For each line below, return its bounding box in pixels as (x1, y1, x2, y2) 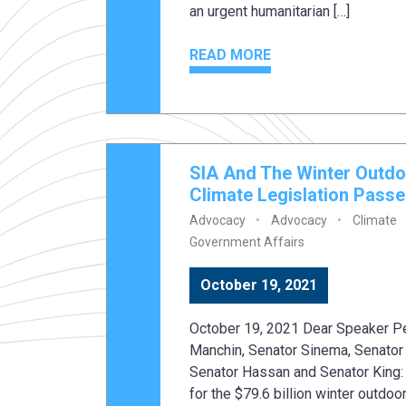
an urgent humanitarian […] (189, 3, 350, 21)
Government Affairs (189, 235, 304, 250)
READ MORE (189, 46, 271, 64)
